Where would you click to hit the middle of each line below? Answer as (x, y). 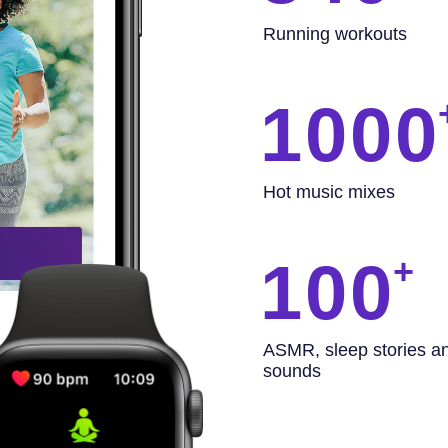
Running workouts (335, 33)
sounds (292, 370)
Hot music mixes (329, 191)
